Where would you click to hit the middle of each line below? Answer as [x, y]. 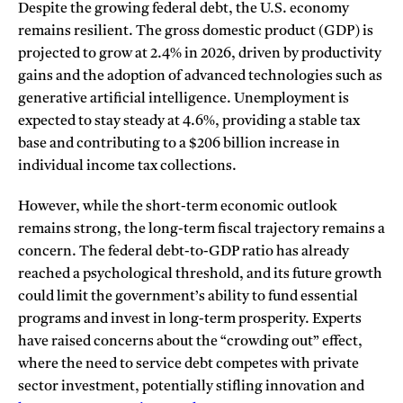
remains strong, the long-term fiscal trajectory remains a [201, 229]
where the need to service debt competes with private [188, 364]
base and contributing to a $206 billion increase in [179, 144]
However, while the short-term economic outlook [178, 206]
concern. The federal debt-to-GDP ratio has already [184, 251]
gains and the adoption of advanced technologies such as [200, 77]
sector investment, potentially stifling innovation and [191, 386]
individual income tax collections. [127, 167]
